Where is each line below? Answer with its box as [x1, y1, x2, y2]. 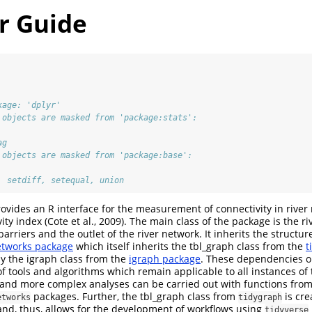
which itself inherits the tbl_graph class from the [73, 240, 306, 253]
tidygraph [238, 292, 282, 303]
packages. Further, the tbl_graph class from [31, 290, 238, 304]
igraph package [129, 252, 201, 266]
